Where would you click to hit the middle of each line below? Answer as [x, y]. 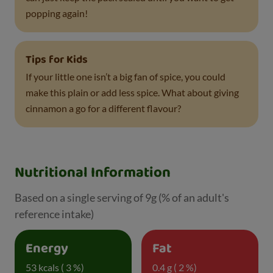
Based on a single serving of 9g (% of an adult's [122, 198]
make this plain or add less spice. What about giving [132, 93]
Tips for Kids [57, 60]
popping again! [57, 13]
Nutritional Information [93, 173]
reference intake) [54, 214]
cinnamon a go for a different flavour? [103, 108]
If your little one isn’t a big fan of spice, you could [126, 77]
